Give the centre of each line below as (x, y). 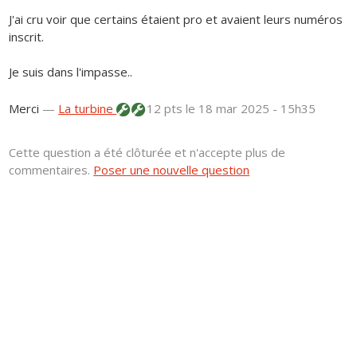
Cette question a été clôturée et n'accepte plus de (147, 153)
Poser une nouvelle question (172, 170)
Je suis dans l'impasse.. (71, 72)
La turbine (88, 109)
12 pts (165, 109)
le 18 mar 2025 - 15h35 (251, 109)
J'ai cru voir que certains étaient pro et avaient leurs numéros (176, 20)
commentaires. (51, 170)
